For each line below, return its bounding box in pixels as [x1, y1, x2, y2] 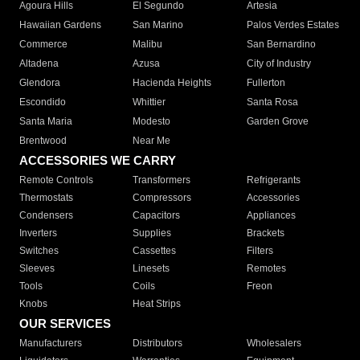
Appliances [246, 210, 296, 222]
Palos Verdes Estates [246, 19, 339, 31]
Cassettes [133, 245, 177, 257]
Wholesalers [246, 337, 301, 350]
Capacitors [133, 210, 181, 222]
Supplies [133, 227, 172, 239]
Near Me [133, 135, 171, 147]
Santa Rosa [246, 96, 298, 108]
